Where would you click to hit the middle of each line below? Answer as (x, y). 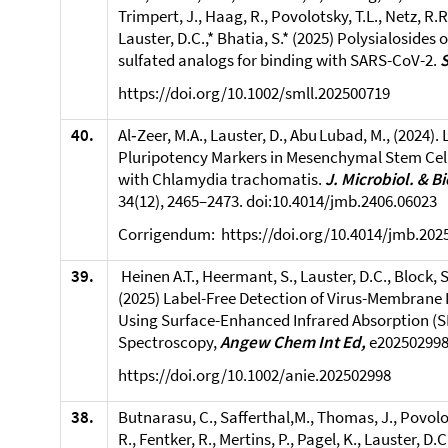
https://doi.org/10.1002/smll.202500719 (254, 93)
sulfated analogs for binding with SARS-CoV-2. (279, 60)
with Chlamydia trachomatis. (221, 179)
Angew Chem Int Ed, (294, 342)
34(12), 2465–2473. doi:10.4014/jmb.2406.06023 (277, 201)
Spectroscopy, (169, 342)
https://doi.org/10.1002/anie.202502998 (254, 375)
